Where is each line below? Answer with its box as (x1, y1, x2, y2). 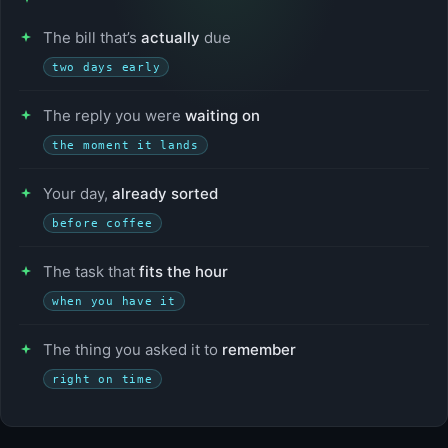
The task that (43, 262, 139, 282)
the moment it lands (52, 139, 199, 152)
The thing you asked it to (43, 340, 222, 360)
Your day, (43, 184, 112, 204)
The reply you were (43, 106, 185, 126)
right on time (52, 373, 153, 386)
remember (222, 340, 296, 360)
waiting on (185, 106, 260, 126)
